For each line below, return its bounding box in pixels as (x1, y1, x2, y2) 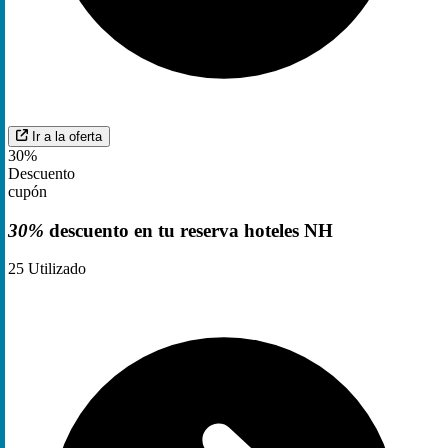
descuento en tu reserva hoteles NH (44, 219, 333, 241)
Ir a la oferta (32, 128, 102, 144)
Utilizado (24, 260, 86, 278)
